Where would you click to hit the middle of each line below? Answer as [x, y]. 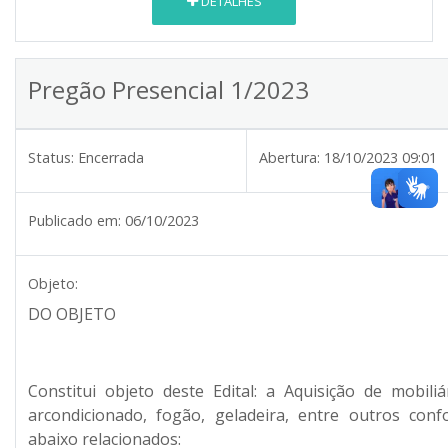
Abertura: [289, 157]
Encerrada [111, 157]
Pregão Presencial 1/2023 [168, 89]
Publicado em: [74, 220]
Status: [51, 157]
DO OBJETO [72, 313]
